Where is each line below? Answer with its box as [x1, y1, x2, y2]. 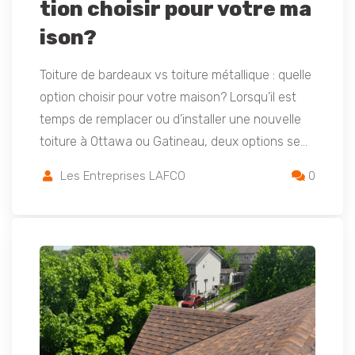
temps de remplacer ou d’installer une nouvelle [40, 112, 301, 128]
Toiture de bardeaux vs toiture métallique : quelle [40, 67, 311, 83]
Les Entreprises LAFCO [60, 169, 185, 184]
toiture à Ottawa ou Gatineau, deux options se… [40, 134, 307, 150]
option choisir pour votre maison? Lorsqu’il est [40, 90, 296, 105]
